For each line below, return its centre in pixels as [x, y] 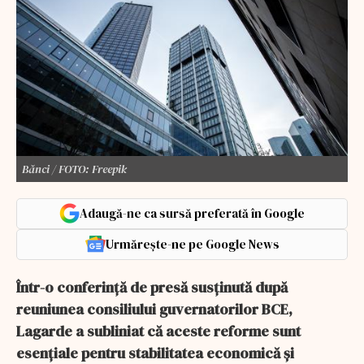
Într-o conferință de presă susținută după [152, 287]
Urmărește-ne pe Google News [192, 244]
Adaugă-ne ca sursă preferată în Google [192, 213]
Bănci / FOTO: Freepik [74, 169]
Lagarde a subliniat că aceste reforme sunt [158, 331]
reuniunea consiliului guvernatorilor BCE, [154, 309]
